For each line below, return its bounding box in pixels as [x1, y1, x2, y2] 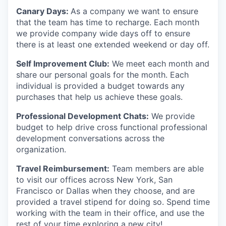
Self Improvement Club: [16, 59, 109, 69]
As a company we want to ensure [71, 6, 198, 17]
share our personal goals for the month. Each [16, 70, 189, 80]
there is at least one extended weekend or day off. [16, 39, 209, 50]
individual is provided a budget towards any [16, 81, 185, 91]
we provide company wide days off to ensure [16, 28, 190, 39]
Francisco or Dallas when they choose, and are [16, 186, 195, 196]
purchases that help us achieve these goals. [16, 92, 183, 102]
